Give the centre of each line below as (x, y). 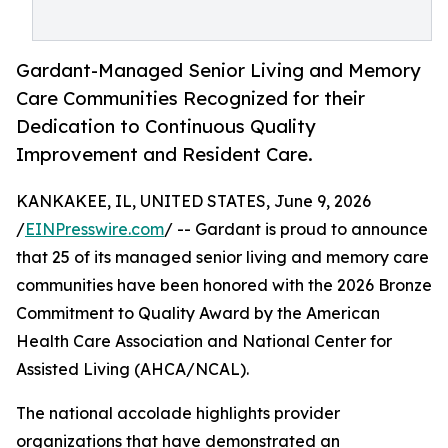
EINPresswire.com (94, 229)
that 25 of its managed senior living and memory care (222, 257)
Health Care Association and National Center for (204, 341)
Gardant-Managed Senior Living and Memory (218, 70)
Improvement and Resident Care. (164, 154)
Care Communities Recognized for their (190, 98)
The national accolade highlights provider (178, 413)
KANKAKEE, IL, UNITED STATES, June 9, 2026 (193, 201)
